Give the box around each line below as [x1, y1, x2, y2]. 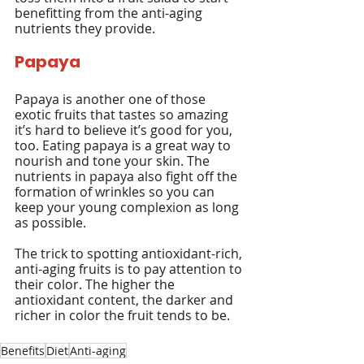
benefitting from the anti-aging [15, 4, 206, 22]
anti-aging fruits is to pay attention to [15, 260, 245, 278]
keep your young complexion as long [15, 198, 242, 216]
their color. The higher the [15, 275, 178, 293]
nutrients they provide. [15, 19, 155, 37]
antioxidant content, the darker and [15, 291, 236, 309]
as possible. [15, 214, 86, 232]
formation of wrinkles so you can [15, 183, 218, 201]
